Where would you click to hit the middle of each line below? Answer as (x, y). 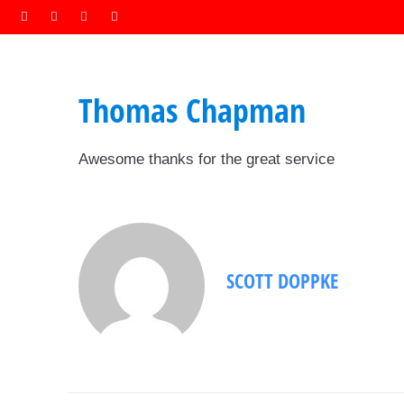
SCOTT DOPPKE (282, 280)
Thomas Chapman (192, 110)
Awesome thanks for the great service (207, 159)
